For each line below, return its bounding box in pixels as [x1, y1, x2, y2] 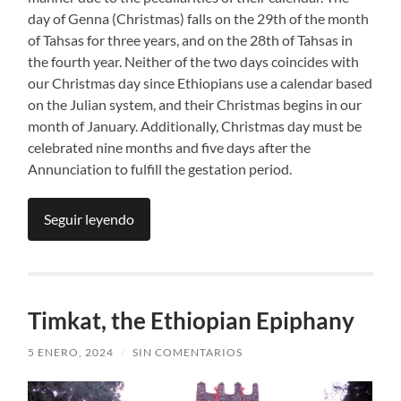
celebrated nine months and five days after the [28, 138, 311, 156]
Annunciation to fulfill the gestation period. [28, 159, 293, 177]
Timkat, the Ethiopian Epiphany [28, 305, 355, 335]
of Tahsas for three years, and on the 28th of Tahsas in [28, 30, 354, 48]
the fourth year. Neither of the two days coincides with [28, 52, 360, 70]
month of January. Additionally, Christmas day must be [28, 116, 363, 134]
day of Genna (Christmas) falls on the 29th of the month [28, 9, 370, 27]
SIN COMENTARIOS [132, 345, 243, 359]
